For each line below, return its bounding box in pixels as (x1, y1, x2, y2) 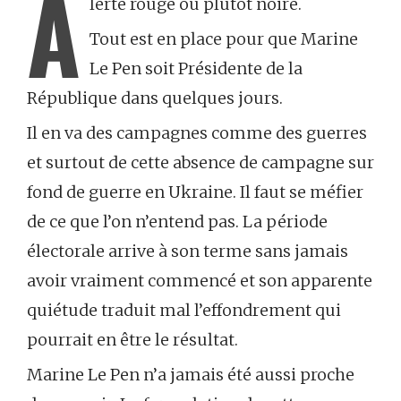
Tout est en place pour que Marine (90, 29, 358, 50)
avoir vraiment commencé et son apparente (27, 270, 372, 292)
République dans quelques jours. (27, 88, 283, 109)
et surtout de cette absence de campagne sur (27, 152, 374, 174)
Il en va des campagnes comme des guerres (27, 123, 367, 144)
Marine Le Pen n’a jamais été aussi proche (27, 364, 354, 386)
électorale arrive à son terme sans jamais (27, 241, 348, 262)
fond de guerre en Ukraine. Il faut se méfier (27, 182, 363, 203)
